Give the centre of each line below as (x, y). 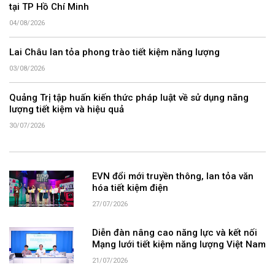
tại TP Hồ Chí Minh (49, 8)
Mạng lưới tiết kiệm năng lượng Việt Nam (179, 245)
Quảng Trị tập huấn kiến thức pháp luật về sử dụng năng (129, 99)
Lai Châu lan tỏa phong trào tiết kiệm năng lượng (114, 53)
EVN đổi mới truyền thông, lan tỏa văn (172, 177)
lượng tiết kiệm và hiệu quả (67, 110)
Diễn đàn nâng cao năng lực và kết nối (174, 234)
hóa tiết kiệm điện (130, 189)
